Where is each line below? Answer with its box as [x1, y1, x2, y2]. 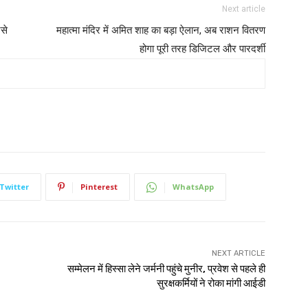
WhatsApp [173, 181, 214, 192]
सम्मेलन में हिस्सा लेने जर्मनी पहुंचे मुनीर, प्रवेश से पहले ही [67, 262, 265, 275]
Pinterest [80, 181, 118, 192]
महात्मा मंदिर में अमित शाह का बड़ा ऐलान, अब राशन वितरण [56, 23, 265, 36]
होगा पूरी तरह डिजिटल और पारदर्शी [140, 42, 265, 55]
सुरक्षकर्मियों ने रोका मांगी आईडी [156, 276, 265, 289]
